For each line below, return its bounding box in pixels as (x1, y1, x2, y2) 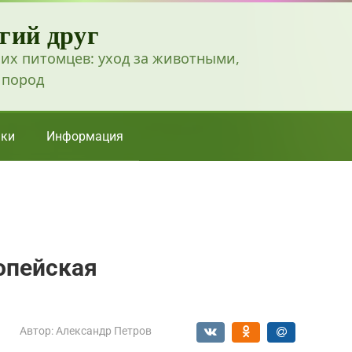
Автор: (20, 324, 53, 337)
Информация (46, 128, 123, 144)
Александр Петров (56, 324, 152, 337)
